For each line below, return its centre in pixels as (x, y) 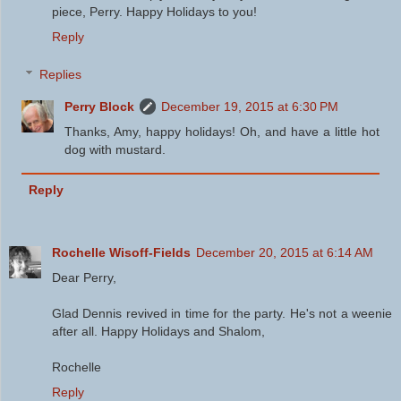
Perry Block (100, 106)
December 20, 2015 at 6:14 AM (285, 253)
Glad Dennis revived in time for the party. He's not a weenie (222, 314)
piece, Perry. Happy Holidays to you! (154, 12)
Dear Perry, (84, 278)
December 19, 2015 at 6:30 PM (250, 106)
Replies (61, 74)
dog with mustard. (115, 149)
